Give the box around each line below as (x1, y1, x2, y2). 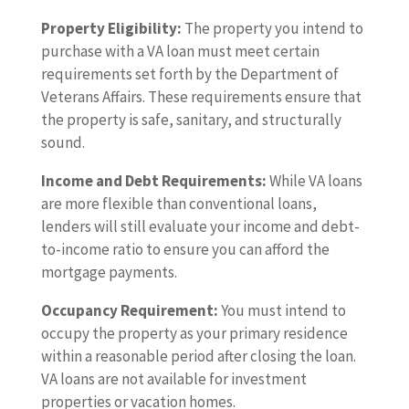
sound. (40, 132, 85, 153)
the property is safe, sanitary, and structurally (40, 110, 341, 131)
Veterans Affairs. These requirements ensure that (40, 87, 362, 108)
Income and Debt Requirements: (40, 171, 267, 192)
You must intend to (217, 300, 346, 321)
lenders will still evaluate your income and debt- (40, 216, 360, 237)
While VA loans (266, 171, 362, 192)
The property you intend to (181, 18, 363, 39)
